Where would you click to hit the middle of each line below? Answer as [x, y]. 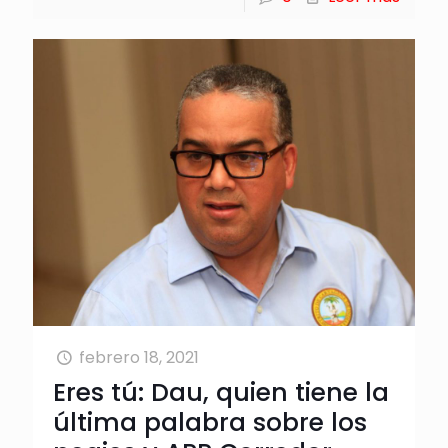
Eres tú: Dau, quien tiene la [221, 392]
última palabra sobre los [210, 422]
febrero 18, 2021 [139, 357]
